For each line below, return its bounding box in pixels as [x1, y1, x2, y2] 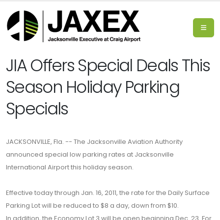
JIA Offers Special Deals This [6, 54, 210, 77]
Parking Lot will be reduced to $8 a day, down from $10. [6, 201, 179, 210]
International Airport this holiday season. [6, 163, 134, 172]
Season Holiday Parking [6, 76, 179, 99]
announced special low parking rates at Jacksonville [6, 150, 174, 159]
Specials [6, 97, 68, 120]
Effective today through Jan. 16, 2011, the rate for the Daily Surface [6, 188, 210, 197]
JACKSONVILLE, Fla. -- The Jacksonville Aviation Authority [6, 137, 183, 146]
